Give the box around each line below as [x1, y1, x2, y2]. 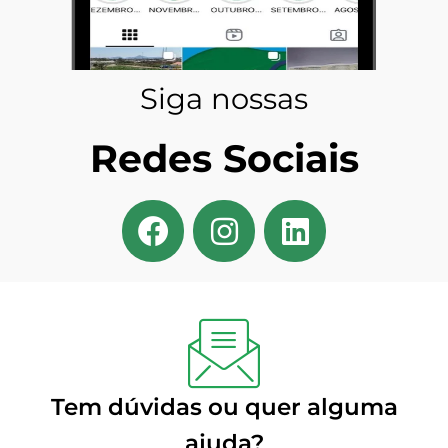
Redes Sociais [89, 136, 359, 182]
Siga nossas [140, 81, 308, 117]
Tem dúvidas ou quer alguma [50, 393, 398, 422]
